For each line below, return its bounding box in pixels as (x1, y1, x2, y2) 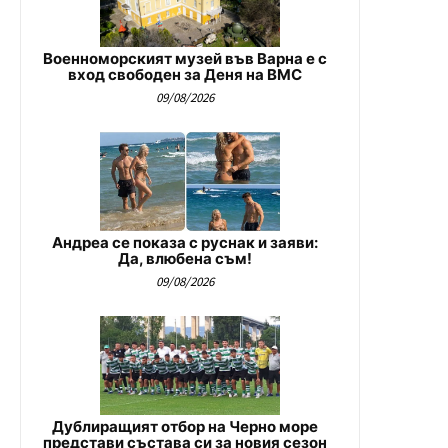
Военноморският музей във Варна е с (43, 48, 327, 68)
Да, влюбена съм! (118, 248, 252, 268)
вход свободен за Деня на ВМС (68, 64, 302, 84)
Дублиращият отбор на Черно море (52, 416, 318, 436)
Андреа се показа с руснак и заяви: (52, 232, 318, 252)
